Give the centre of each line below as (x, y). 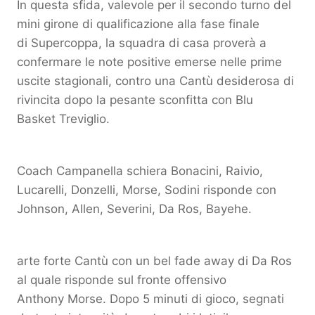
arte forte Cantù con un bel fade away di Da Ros (154, 261)
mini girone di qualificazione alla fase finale (138, 24)
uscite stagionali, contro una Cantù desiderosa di (155, 81)
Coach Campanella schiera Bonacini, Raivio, (140, 171)
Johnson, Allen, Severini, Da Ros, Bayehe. (134, 209)
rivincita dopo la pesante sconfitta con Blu (135, 100)
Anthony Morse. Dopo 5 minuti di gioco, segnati (150, 299)
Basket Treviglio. (63, 119)
